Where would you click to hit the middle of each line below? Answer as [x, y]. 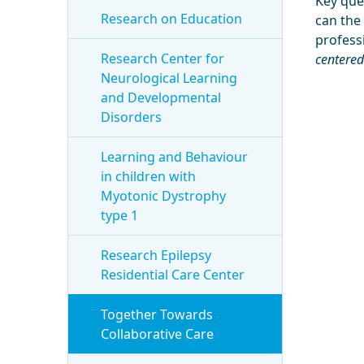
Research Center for [163, 58]
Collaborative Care [158, 334]
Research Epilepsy [156, 255]
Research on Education [172, 19]
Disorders [132, 117]
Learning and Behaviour [175, 157]
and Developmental [161, 97]
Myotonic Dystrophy [164, 196]
